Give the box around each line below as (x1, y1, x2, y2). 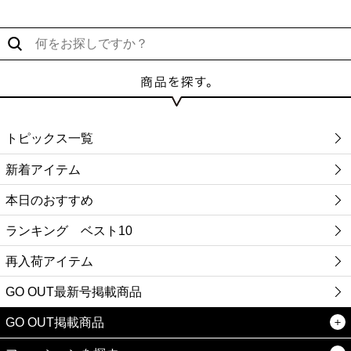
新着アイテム (5, 162, 81, 176)
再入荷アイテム (5, 254, 93, 268)
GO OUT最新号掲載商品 (5, 284, 142, 299)
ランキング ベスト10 (5, 223, 132, 237)
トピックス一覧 (5, 131, 93, 145)
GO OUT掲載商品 (5, 315, 104, 329)
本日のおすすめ (5, 193, 93, 207)
